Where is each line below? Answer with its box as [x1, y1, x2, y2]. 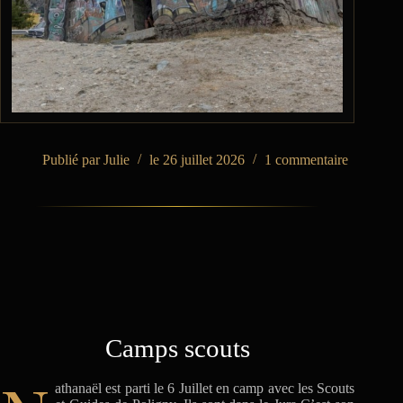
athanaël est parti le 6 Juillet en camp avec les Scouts [55, 380, 355, 396]
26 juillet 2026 [163, 152, 246, 168]
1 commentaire [264, 152, 349, 168]
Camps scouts [104, 334, 250, 363]
